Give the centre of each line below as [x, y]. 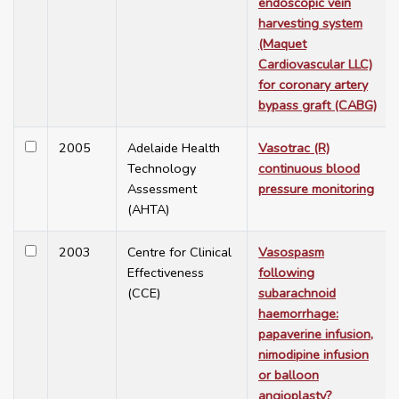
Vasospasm [291, 252]
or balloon [289, 375]
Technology [162, 169]
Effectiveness [166, 273]
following [286, 273]
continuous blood [309, 169]
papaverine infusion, [316, 334]
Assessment [162, 189]
